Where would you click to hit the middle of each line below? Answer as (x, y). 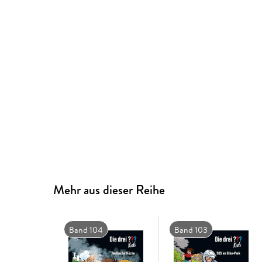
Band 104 (86, 230)
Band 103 (191, 230)
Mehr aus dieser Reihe (109, 190)
